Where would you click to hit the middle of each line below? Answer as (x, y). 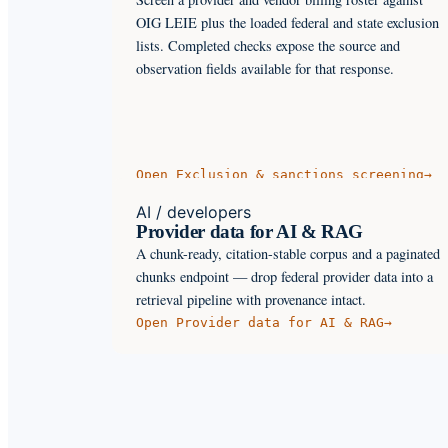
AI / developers (193, 211)
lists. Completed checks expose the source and (268, 45)
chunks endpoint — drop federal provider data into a (284, 276)
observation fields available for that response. (265, 68)
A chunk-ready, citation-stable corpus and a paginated (288, 253)
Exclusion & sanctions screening (300, 174)
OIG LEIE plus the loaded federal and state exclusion (287, 22)
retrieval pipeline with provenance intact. (251, 299)
